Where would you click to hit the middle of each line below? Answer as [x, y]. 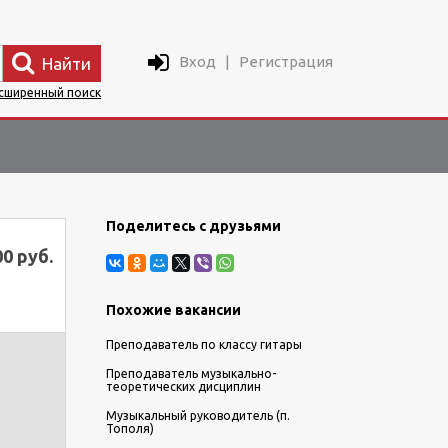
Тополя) [130, 428]
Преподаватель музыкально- [191, 373]
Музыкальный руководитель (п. [198, 415]
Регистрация [286, 61]
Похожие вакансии [173, 310]
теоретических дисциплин [183, 386]
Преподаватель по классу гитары [204, 344]
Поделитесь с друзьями [193, 226]
